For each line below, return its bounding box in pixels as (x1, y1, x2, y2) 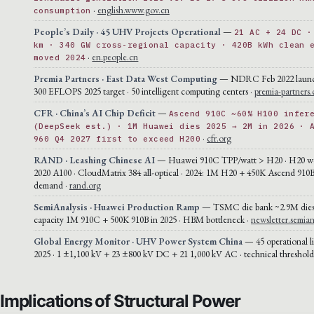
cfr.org (207, 131, 232, 144)
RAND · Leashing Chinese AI (34, 153, 155, 166)
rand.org (69, 178, 101, 191)
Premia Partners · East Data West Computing (34, 71, 217, 85)
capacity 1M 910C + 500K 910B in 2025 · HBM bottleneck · (34, 212, 251, 226)
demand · (34, 178, 69, 191)
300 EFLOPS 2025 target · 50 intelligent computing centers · (34, 84, 254, 97)
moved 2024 (34, 52, 86, 62)
